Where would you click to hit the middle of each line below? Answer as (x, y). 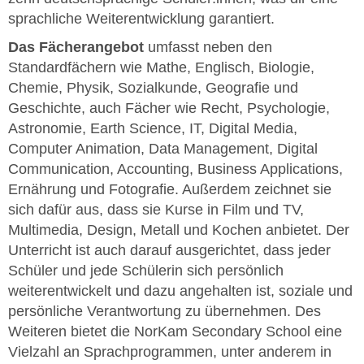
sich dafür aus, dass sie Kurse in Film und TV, (156, 209)
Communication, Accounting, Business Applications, (175, 169)
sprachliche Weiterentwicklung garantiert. (141, 18)
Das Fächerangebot (76, 47)
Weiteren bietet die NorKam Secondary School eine (175, 331)
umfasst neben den (208, 47)
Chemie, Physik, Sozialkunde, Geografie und (153, 87)
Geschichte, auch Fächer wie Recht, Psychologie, (169, 108)
